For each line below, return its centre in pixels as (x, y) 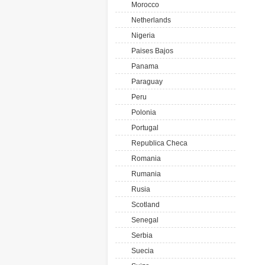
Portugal (143, 128)
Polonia (142, 112)
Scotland (144, 205)
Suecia (141, 251)
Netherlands (149, 20)
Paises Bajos (151, 51)
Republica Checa (158, 143)
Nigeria (141, 35)
